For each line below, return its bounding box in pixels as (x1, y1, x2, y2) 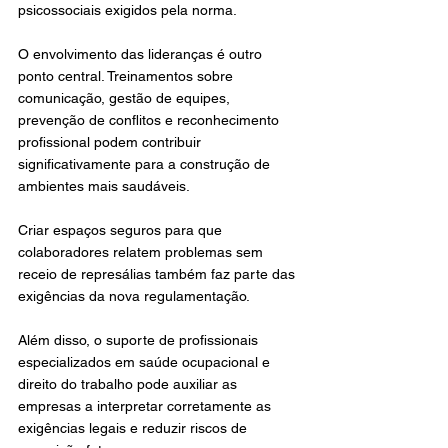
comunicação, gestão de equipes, (18, 90, 234, 106)
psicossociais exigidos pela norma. (18, 2, 237, 18)
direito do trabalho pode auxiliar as (18, 376, 241, 392)
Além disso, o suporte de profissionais (18, 332, 262, 348)
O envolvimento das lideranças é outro (18, 46, 266, 62)
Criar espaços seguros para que (18, 222, 226, 238)
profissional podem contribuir (18, 134, 205, 150)
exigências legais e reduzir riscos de (18, 420, 251, 436)
